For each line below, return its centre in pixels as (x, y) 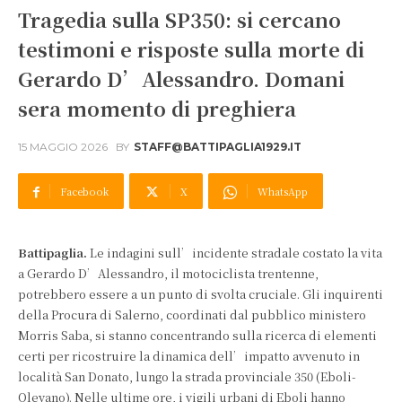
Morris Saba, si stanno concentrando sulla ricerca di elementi (197, 335)
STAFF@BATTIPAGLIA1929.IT (218, 147)
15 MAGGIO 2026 (63, 147)
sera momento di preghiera (157, 108)
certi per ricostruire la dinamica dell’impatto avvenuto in (189, 356)
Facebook (84, 191)
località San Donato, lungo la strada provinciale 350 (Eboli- (187, 376)
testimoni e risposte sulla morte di (191, 49)
